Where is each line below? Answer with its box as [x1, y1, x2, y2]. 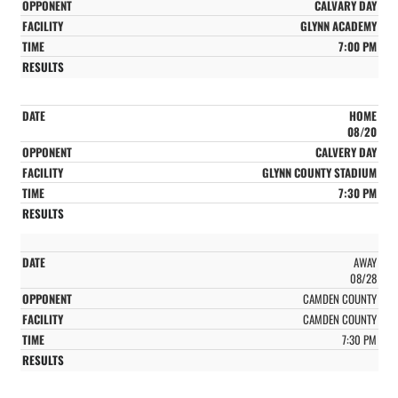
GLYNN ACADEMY [299, 16, 377, 35]
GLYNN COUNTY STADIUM [261, 163, 377, 181]
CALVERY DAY [314, 142, 377, 161]
